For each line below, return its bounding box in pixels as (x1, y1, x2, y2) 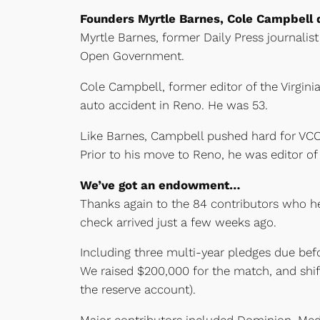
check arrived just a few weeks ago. (80, 214, 276, 229)
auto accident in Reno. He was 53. (80, 98, 268, 113)
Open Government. (80, 49, 184, 64)
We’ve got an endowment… (80, 177, 241, 192)
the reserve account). (80, 282, 196, 297)
